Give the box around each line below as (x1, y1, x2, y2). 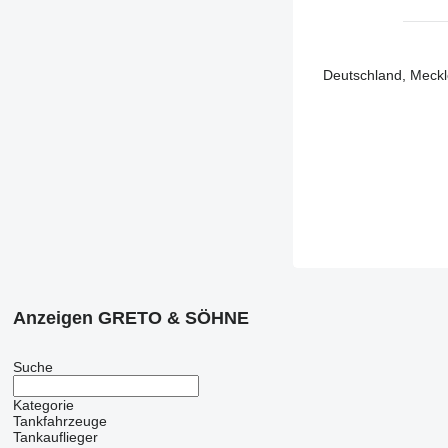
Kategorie (12, 397, 74, 414)
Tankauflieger (12, 429, 98, 446)
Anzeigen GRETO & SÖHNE (12, 308, 249, 329)
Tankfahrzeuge (12, 413, 107, 430)
